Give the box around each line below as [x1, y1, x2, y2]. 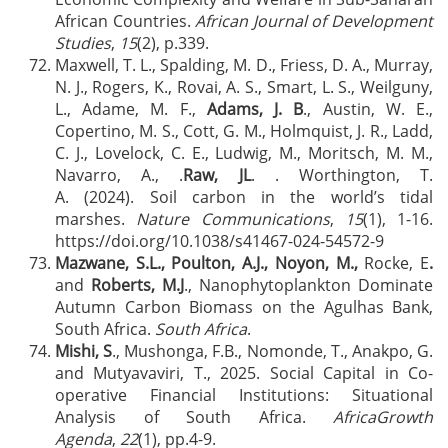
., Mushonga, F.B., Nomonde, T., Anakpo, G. [112, 340, 434, 362]
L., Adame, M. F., [55, 98, 207, 120]
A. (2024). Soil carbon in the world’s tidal [55, 186, 433, 208]
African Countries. [55, 10, 196, 32]
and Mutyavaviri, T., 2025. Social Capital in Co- [55, 362, 433, 384]
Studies [55, 32, 111, 54]
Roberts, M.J [84, 274, 184, 296]
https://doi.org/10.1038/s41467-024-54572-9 [55, 230, 384, 252]
